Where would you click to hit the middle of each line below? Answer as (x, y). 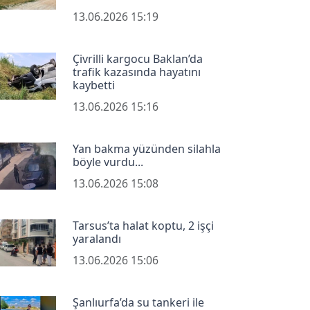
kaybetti (93, 85)
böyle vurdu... (108, 162)
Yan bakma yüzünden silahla (146, 148)
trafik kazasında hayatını (136, 72)
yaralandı (97, 238)
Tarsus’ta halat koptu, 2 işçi (143, 225)
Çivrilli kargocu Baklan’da (137, 58)
